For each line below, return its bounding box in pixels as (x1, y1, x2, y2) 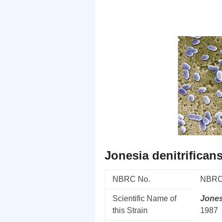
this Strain (112, 206, 148, 215)
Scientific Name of (112, 194, 176, 203)
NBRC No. (112, 175, 150, 183)
